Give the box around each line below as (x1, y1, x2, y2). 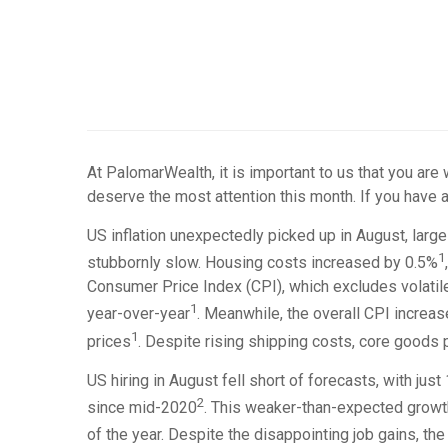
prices (87, 331, 131, 351)
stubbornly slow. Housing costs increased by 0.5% (87, 253, 438, 273)
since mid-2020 (87, 398, 197, 418)
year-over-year (87, 304, 190, 324)
